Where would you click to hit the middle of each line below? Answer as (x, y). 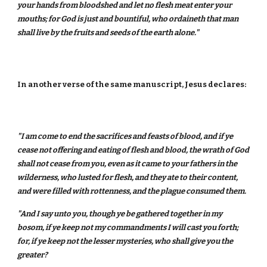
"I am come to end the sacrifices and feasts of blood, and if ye (125, 136)
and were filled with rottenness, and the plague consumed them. (132, 191)
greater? (33, 255)
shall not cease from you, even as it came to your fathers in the (128, 164)
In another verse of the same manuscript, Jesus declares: (132, 84)
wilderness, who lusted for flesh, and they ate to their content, (128, 177)
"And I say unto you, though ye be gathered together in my (120, 214)
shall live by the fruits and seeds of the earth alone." (108, 32)
